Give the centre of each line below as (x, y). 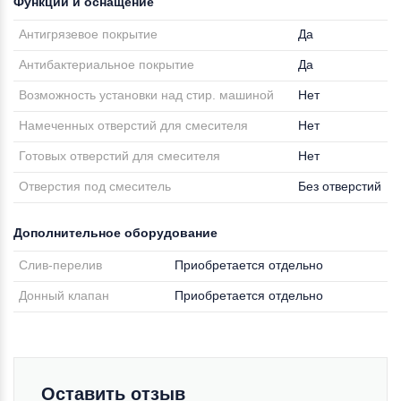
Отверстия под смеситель (95, 186)
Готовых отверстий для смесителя (120, 156)
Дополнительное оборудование (115, 233)
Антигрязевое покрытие (89, 34)
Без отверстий (340, 186)
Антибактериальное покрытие (107, 64)
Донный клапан (64, 295)
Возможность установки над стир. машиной (147, 95)
